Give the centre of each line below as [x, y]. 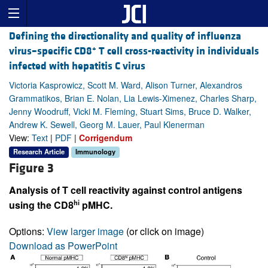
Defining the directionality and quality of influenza [125, 36]
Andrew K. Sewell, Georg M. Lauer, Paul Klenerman [107, 125]
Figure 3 [31, 168]
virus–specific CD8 [51, 51]
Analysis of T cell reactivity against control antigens [126, 190]
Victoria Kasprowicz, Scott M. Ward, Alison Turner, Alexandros [126, 85]
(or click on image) [164, 231]
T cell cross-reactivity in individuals [178, 51]
